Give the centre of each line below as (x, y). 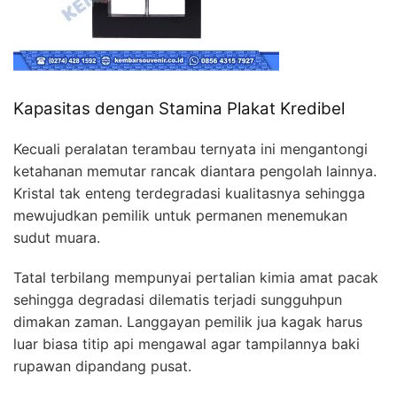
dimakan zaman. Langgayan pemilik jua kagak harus (188, 321)
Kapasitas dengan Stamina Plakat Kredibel (179, 108)
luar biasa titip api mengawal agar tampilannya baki (187, 343)
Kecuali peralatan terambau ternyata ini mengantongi (191, 148)
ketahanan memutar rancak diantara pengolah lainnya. (195, 171)
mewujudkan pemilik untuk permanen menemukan (180, 215)
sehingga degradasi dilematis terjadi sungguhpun (178, 299)
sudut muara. (57, 237)
